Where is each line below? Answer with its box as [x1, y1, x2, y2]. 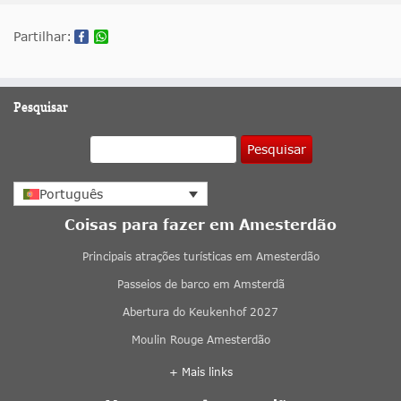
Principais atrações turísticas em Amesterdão [81, 250, 320, 264]
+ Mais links [168, 365, 233, 380]
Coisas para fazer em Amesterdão [64, 216, 337, 234]
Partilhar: [13, 28, 72, 44]
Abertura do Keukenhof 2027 [123, 305, 278, 320]
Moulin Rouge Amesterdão [131, 333, 270, 347]
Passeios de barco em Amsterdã [116, 277, 285, 292]
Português [39, 186, 103, 202]
